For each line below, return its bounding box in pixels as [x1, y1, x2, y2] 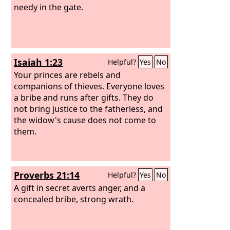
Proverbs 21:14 [14, 169, 80, 181]
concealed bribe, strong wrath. [14, 193, 134, 205]
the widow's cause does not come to [14, 114, 157, 126]
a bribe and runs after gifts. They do [14, 91, 154, 103]
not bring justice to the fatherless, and [14, 103, 163, 114]
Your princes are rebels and [14, 69, 121, 81]
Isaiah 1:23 [14, 56, 63, 68]
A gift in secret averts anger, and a [14, 182, 146, 194]
